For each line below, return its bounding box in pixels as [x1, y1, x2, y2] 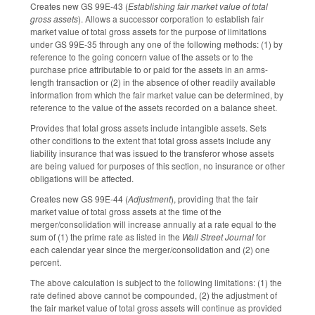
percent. [30, 255, 61, 268]
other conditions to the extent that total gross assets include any [30, 134, 271, 147]
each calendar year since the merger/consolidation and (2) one [30, 243, 270, 255]
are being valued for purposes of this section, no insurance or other [30, 160, 285, 172]
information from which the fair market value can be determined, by [30, 89, 283, 101]
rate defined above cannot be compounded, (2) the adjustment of [30, 288, 277, 301]
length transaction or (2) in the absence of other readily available [30, 76, 276, 89]
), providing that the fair [171, 192, 258, 205]
